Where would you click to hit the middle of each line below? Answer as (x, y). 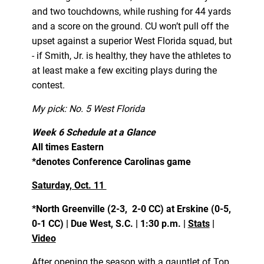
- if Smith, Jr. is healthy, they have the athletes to (131, 55)
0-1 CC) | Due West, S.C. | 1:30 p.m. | (110, 223)
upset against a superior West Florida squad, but (132, 41)
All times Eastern (67, 147)
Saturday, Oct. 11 (69, 185)
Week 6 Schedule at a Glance (93, 132)
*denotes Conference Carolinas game (111, 161)
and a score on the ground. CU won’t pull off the (130, 26)
